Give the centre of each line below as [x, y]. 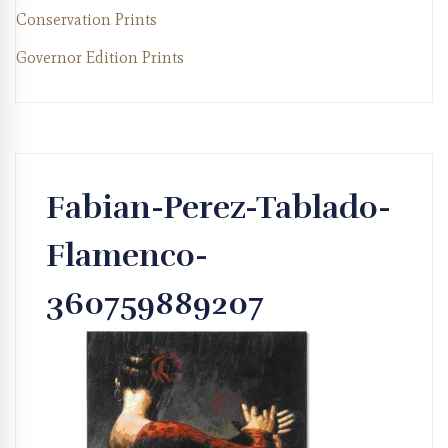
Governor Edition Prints [100, 58]
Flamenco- [127, 256]
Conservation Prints [86, 20]
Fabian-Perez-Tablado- [218, 208]
